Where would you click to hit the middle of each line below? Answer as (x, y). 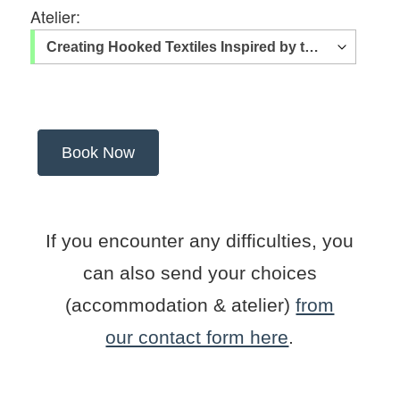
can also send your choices (200, 273)
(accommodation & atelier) (181, 305)
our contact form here (197, 337)
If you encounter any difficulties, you (200, 241)
